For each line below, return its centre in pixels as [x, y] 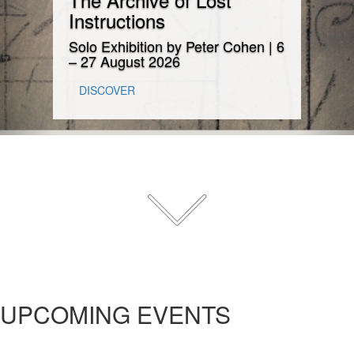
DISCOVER [107, 90]
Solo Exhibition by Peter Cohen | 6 [177, 45]
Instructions [117, 20]
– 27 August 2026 [125, 60]
